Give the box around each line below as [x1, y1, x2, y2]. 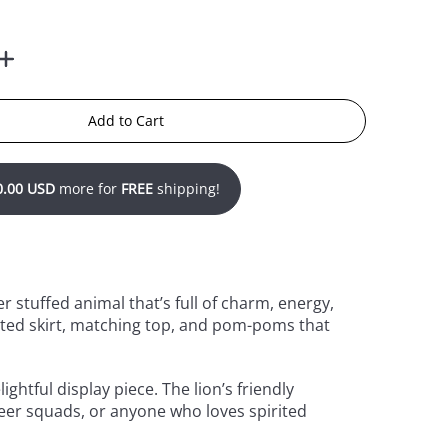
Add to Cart [88, 110, 165, 130]
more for [55, 178, 122, 198]
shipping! [153, 178, 221, 198]
